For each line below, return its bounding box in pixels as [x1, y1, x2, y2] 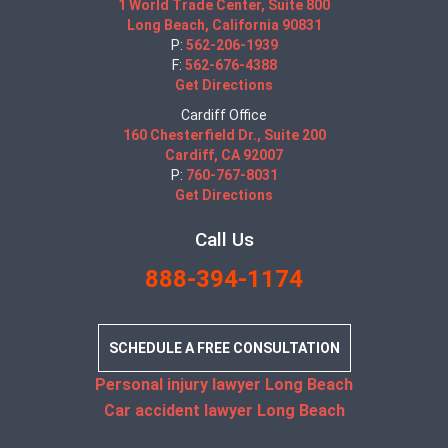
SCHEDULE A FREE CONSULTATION [108, 340, 340, 356]
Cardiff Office [181, 107, 267, 123]
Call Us [194, 228, 254, 251]
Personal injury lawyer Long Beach [95, 375, 353, 394]
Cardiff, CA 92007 [165, 147, 283, 163]
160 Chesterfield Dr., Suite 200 [122, 127, 326, 143]
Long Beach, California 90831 [126, 17, 322, 33]
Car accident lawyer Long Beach [103, 401, 345, 420]
